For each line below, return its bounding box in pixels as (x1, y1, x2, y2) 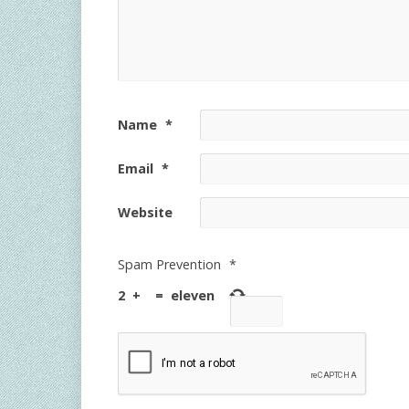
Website (118, 204, 173, 221)
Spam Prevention (118, 256, 221, 273)
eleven (171, 287, 215, 305)
